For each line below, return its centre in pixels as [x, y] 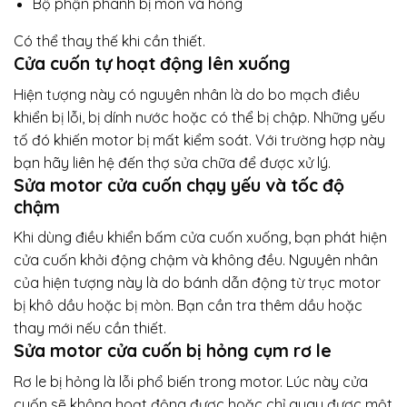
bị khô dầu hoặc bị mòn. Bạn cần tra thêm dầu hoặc [188, 306]
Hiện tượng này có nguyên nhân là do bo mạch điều [187, 94]
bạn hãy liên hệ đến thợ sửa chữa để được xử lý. [172, 162]
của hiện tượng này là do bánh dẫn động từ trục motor [197, 283]
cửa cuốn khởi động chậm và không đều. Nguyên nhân [196, 260]
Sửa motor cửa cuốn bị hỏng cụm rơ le [173, 351]
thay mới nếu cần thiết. [90, 328]
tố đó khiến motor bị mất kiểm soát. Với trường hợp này [199, 139]
